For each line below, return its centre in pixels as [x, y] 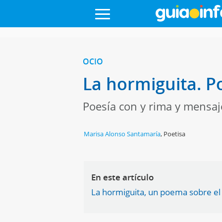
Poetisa [175, 134]
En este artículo [123, 177]
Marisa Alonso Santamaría [122, 134]
